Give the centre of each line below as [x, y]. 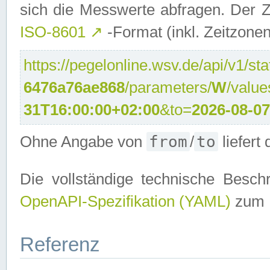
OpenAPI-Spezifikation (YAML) [125, 201]
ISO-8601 [55, 32]
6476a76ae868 [74, 87]
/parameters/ [168, 87]
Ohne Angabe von [83, 142]
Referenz [60, 244]
